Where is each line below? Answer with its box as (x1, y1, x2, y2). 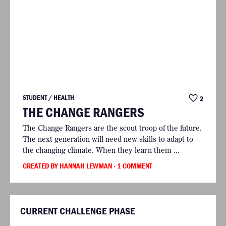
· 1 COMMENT (114, 161, 152, 171)
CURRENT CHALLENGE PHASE (20, 204, 135, 217)
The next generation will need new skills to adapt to (23, 134, 193, 144)
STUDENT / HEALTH (23, 93, 74, 102)
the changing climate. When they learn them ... (23, 145, 180, 155)
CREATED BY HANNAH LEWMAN (23, 161, 114, 171)
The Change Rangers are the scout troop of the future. (23, 123, 202, 133)
